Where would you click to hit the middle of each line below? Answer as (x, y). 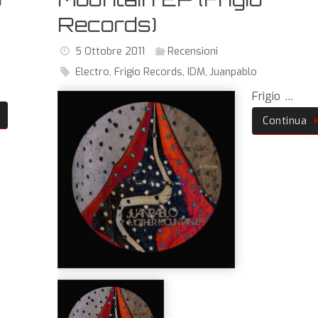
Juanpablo (233, 72)
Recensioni (192, 51)
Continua (285, 121)
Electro (92, 72)
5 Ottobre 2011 (110, 51)
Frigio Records (148, 72)
